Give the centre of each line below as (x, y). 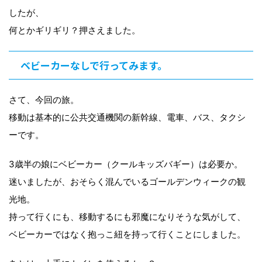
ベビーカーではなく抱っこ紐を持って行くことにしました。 (127, 234)
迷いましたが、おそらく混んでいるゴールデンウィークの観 (127, 181)
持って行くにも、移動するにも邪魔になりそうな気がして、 (127, 216)
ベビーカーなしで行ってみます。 (94, 65)
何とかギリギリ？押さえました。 (75, 30)
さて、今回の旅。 (44, 99)
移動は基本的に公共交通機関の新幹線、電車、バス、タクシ (127, 117)
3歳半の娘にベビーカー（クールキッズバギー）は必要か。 (126, 164)
